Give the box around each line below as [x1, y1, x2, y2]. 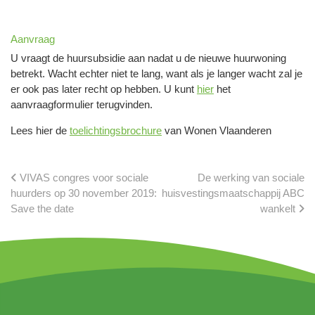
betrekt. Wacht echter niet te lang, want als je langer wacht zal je [11, 67, 302, 79]
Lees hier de [11, 124, 70, 136]
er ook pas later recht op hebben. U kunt [11, 82, 197, 95]
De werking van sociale [198, 171, 304, 184]
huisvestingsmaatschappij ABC [162, 186, 304, 199]
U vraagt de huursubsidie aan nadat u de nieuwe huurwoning [11, 51, 286, 64]
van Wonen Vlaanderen [162, 124, 271, 136]
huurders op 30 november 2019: [11, 186, 157, 199]
